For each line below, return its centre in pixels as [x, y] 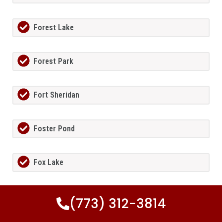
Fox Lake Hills [57, 196]
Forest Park [54, 61]
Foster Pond [54, 129]
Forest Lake [54, 28]
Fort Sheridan [56, 95]
